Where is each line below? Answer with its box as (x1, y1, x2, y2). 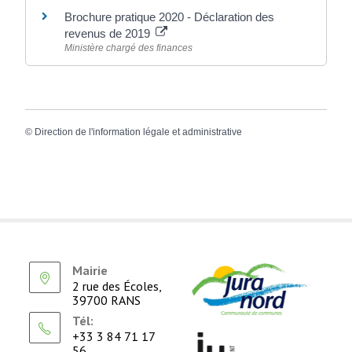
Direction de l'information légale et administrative (35, 126, 243, 137)
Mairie (72, 262, 108, 279)
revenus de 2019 (64, 26, 154, 40)
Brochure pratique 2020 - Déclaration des (64, 9, 275, 24)
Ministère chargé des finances (64, 42, 193, 53)
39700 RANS (72, 292, 141, 309)
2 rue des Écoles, (72, 278, 162, 295)
